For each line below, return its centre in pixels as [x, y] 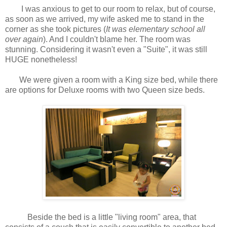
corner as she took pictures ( [55, 29]
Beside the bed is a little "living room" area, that [101, 217]
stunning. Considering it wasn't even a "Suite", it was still [106, 50]
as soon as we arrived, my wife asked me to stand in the [105, 19]
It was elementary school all [156, 29]
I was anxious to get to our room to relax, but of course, [110, 9]
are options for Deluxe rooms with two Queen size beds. [106, 90]
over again [24, 40]
